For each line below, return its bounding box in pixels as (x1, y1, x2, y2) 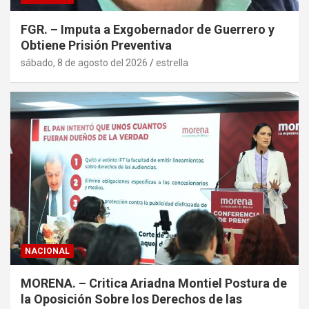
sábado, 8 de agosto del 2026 (21, 57, 148, 69)
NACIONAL (25, 246, 70, 257)
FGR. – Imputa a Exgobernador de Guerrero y (21, 22, 275, 37)
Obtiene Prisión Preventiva (21, 38, 172, 53)
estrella (156, 57, 188, 69)
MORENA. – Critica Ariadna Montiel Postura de (21, 276, 287, 291)
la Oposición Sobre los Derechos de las (21, 292, 242, 307)
